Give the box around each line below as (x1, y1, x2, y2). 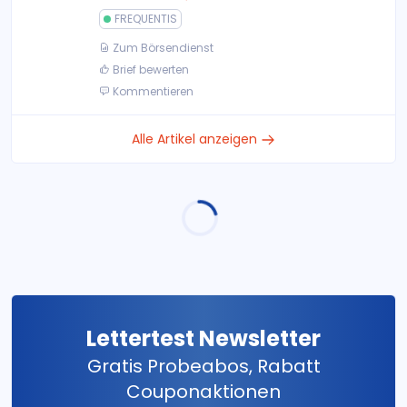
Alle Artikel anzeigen (132, 130, 261, 148)
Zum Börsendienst (110, 40, 213, 55)
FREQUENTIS (114, 11, 177, 26)
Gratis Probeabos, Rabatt (86, 353, 321, 379)
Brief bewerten (110, 62, 189, 77)
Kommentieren (110, 84, 194, 99)
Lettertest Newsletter (86, 323, 321, 353)
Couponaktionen (126, 379, 281, 404)
